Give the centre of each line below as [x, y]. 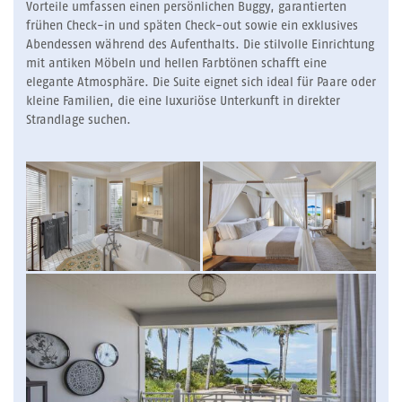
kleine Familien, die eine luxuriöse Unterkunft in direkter [183, 102]
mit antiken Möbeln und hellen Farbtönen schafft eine [176, 64]
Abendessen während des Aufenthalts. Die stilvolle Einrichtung [200, 45]
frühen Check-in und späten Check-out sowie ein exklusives [192, 26]
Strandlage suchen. [79, 121]
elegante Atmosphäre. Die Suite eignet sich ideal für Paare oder [201, 83]
